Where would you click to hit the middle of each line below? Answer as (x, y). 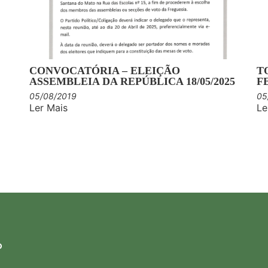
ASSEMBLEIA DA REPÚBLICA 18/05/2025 (132, 81)
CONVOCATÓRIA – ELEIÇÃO (105, 70)
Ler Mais (48, 107)
